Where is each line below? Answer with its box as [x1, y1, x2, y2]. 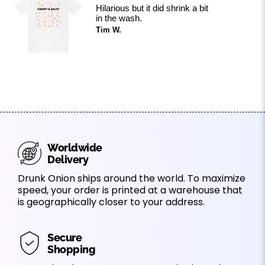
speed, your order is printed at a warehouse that [18, 183, 243, 197]
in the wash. [96, 12, 143, 23]
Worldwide [47, 141, 102, 154]
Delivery [47, 153, 88, 166]
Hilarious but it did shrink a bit [96, 2, 209, 13]
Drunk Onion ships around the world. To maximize [18, 171, 245, 185]
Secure [47, 231, 82, 244]
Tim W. [96, 25, 122, 34]
